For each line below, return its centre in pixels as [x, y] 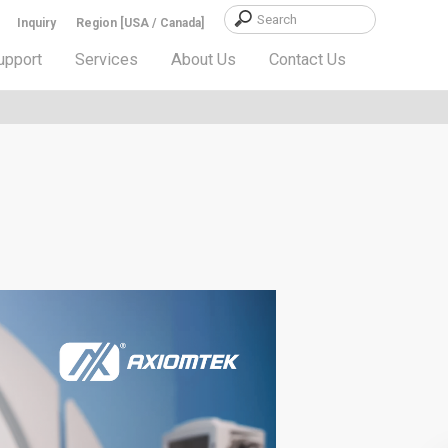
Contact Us [307, 59]
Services [106, 59]
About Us [203, 59]
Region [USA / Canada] [140, 23]
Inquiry [36, 23]
